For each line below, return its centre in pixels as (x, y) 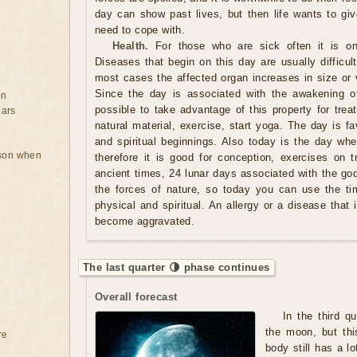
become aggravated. (145, 221)
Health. (131, 46)
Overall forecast (136, 297)
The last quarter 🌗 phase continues (177, 267)
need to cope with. (140, 30)
